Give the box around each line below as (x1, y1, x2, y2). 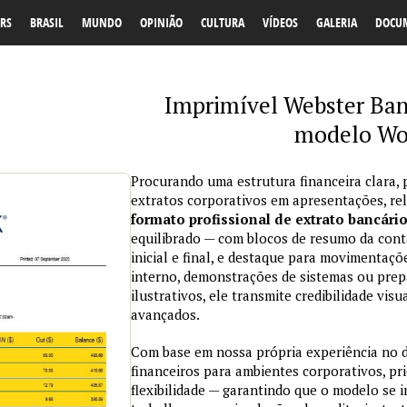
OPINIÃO (140, 14, 183, 31)
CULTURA (201, 14, 244, 31)
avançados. (131, 305, 200, 323)
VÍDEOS (263, 14, 298, 31)
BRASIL (30, 14, 64, 31)
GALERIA (316, 14, 357, 31)
